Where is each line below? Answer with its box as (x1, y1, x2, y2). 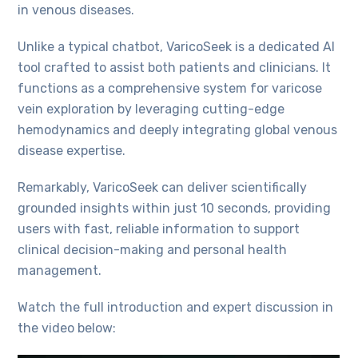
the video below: (18, 320, 117, 336)
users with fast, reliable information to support (18, 221, 300, 237)
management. (18, 263, 102, 278)
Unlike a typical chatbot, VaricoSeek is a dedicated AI (18, 39, 336, 54)
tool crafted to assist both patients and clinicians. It (18, 60, 332, 75)
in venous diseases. (18, 2, 135, 18)
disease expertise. (18, 143, 126, 158)
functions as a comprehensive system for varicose (18, 81, 323, 96)
